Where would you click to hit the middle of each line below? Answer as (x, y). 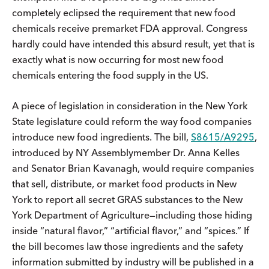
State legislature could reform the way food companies (132, 121)
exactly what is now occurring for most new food (118, 59)
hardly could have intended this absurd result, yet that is (133, 44)
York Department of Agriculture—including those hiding (132, 215)
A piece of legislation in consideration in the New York (130, 105)
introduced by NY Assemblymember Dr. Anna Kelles (126, 152)
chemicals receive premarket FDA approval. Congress (130, 28)
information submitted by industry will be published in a (133, 261)
